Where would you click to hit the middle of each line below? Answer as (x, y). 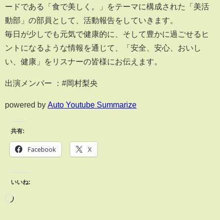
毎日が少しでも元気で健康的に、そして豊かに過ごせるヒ (107, 34)
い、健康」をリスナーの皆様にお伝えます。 (83, 62)
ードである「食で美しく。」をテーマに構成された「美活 (107, 7)
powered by (26, 105)
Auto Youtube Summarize (92, 105)
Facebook (42, 150)
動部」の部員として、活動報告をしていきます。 (91, 20)
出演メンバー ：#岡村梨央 (51, 83)
